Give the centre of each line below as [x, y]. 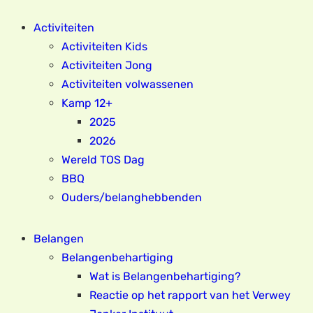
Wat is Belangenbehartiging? [165, 276]
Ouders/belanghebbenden [132, 197]
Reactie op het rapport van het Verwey [190, 295]
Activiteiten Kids [104, 46]
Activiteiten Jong [107, 65]
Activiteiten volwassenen [128, 84]
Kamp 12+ [87, 103]
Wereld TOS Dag [103, 159]
